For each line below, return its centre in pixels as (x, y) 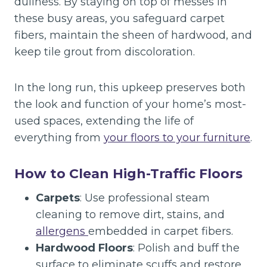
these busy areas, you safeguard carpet (119, 18)
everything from (59, 138)
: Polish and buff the (186, 248)
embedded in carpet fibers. (161, 231)
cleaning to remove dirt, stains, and (130, 215)
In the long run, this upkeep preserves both (130, 88)
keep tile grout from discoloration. (105, 52)
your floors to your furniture (177, 138)
